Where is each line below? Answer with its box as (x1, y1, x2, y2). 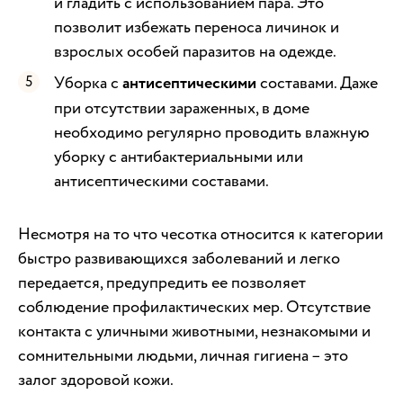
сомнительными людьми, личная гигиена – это (18, 345, 348, 368)
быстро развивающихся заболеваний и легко (18, 247, 340, 271)
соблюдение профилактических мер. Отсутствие (18, 296, 371, 319)
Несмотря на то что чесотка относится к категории (18, 223, 383, 246)
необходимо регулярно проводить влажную (54, 121, 370, 145)
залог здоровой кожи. (18, 369, 174, 392)
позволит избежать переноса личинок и (54, 16, 339, 40)
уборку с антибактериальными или (54, 146, 303, 169)
